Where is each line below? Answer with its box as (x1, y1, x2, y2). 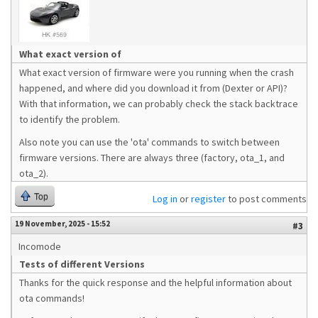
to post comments (226, 192, 307, 205)
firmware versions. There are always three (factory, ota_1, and (19, 151, 285, 164)
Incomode (18, 240, 61, 253)
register (191, 192, 226, 205)
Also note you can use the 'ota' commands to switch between (19, 136, 280, 148)
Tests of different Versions (19, 258, 145, 270)
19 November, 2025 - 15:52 (15, 219, 110, 229)
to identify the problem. (19, 113, 120, 126)
